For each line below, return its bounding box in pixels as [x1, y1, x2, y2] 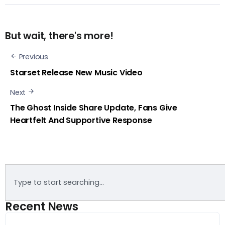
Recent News [5, 198, 78, 215]
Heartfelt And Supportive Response [10, 115, 152, 127]
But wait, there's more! [5, 29, 114, 43]
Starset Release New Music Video [10, 66, 143, 78]
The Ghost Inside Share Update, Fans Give [10, 102, 177, 114]
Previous [19, 52, 49, 62]
